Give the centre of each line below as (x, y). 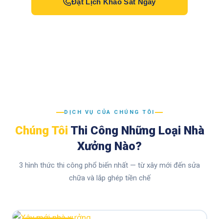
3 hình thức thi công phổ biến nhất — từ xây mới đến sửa (109, 165)
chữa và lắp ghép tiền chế (109, 178)
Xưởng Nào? (109, 146)
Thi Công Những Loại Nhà (136, 131)
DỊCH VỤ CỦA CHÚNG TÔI (109, 112)
